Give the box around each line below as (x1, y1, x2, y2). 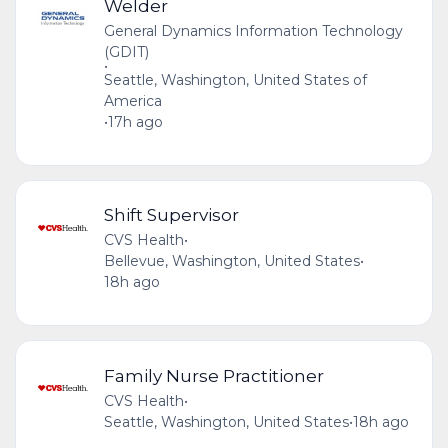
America (103, 92, 162, 111)
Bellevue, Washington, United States (103, 252, 360, 271)
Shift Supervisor (103, 204, 239, 226)
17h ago (107, 113, 163, 132)
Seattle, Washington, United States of (103, 71, 367, 90)
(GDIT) (103, 43, 149, 62)
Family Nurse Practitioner (103, 364, 324, 386)
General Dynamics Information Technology (103, 22, 403, 41)
